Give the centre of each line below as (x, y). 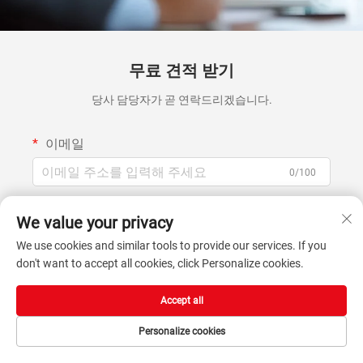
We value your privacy (94, 223)
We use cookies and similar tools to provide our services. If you (171, 246)
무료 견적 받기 (181, 71)
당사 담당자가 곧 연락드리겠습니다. (181, 100)
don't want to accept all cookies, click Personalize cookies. (160, 263)
